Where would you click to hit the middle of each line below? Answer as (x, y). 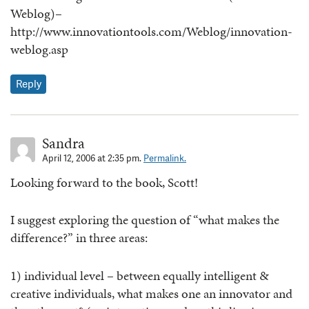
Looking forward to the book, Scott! (104, 182)
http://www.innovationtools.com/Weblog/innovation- (151, 32)
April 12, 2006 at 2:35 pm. (93, 158)
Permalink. (165, 158)
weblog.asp (39, 50)
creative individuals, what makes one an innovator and (151, 293)
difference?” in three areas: (79, 238)
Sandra (63, 143)
